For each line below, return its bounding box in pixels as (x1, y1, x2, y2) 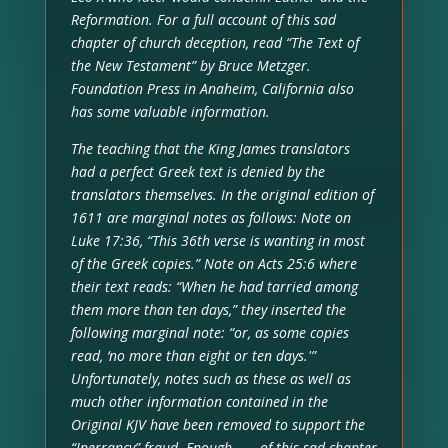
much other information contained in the (70, 391, 328, 411)
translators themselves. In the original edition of (70, 184, 374, 204)
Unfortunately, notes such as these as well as (70, 368, 351, 388)
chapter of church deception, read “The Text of (70, 32, 359, 52)
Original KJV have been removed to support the (70, 414, 365, 434)
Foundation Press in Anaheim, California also (70, 78, 354, 98)
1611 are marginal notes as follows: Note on (70, 207, 351, 227)
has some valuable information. (70, 101, 270, 121)
